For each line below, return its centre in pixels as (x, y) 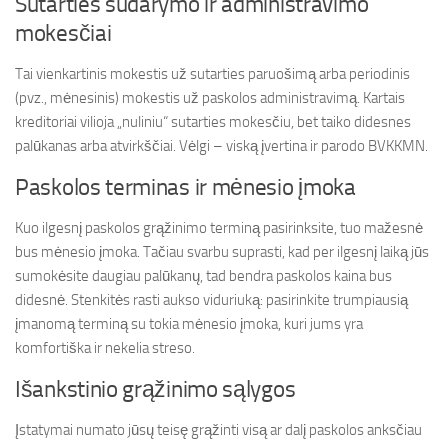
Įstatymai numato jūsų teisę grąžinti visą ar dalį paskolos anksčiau (218, 430)
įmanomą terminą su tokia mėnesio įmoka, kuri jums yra (189, 324)
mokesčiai (63, 33)
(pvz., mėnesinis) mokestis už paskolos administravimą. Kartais (210, 98)
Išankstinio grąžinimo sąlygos (155, 389)
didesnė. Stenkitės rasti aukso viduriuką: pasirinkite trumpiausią (211, 300)
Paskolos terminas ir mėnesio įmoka (185, 187)
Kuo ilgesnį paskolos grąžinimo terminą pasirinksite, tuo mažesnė (219, 228)
